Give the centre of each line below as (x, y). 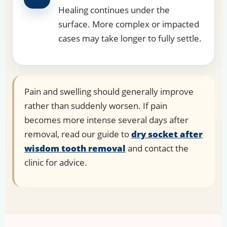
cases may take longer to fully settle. (130, 39)
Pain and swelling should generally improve (109, 92)
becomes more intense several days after (106, 120)
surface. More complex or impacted (129, 24)
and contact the (157, 148)
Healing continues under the (114, 10)
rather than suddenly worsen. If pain (96, 106)
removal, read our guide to (78, 134)
